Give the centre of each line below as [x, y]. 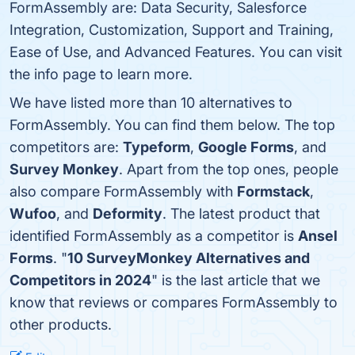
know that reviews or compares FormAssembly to [174, 302]
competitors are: [66, 147]
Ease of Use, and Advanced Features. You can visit [176, 52]
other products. [61, 324]
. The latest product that [241, 214]
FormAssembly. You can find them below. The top [172, 125]
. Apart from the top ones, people [229, 169]
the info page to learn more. [101, 74]
